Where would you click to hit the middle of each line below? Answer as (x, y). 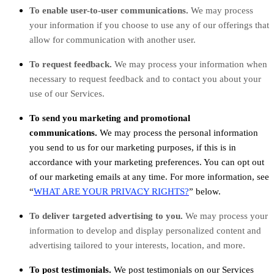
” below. (205, 191)
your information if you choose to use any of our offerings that (149, 25)
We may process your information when (191, 64)
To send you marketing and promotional (110, 118)
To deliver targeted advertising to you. (107, 216)
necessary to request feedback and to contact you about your (145, 79)
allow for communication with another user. (113, 39)
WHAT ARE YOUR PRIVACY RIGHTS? (111, 191)
